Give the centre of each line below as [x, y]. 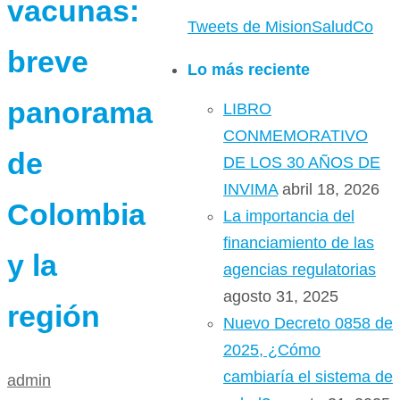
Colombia [76, 215]
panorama [80, 113]
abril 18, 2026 [331, 189]
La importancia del [289, 216]
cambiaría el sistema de [308, 377]
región [54, 317]
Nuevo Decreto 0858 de [308, 323]
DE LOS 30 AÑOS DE [302, 162]
